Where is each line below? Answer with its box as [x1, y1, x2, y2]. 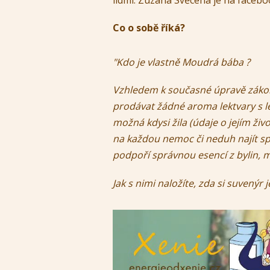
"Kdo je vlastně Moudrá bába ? [113, 55, 250, 69]
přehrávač [112, 226, 159, 240]
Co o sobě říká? [113, 21, 187, 35]
